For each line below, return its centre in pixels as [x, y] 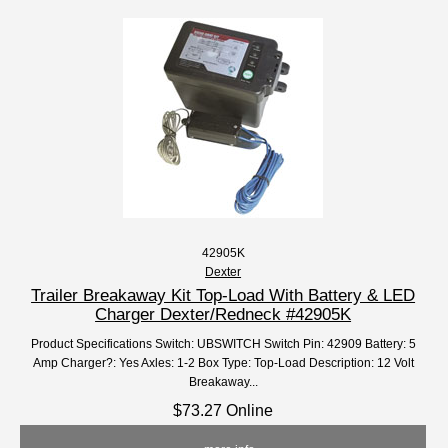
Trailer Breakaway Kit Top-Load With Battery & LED [223, 295]
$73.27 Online [223, 410]
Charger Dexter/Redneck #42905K [223, 314]
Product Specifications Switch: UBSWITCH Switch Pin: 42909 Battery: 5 [223, 344]
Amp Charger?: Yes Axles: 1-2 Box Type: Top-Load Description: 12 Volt [223, 363]
